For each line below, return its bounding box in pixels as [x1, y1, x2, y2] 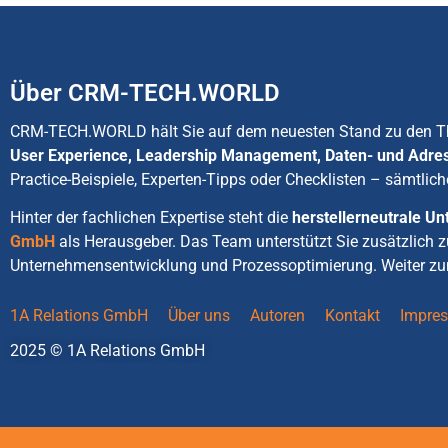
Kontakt [324, 305, 380, 325]
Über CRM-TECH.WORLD [9, 78, 280, 107]
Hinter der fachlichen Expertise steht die [9, 208, 292, 228]
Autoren [249, 305, 305, 325]
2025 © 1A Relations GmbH [9, 340, 205, 360]
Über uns [167, 305, 230, 325]
